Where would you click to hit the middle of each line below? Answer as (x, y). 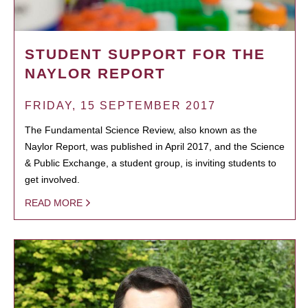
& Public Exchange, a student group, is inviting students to (151, 163)
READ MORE (54, 202)
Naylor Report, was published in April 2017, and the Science (155, 146)
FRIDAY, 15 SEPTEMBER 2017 (120, 105)
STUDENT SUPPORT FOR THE (145, 54)
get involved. (52, 179)
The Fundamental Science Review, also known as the (141, 130)
